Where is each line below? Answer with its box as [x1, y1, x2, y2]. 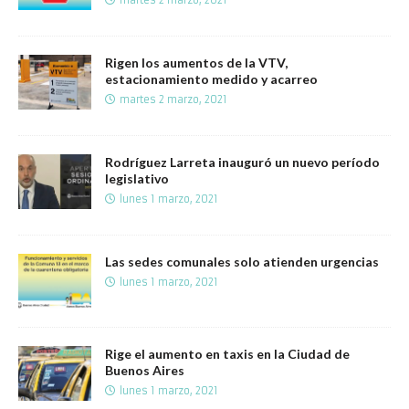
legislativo [105, 170, 169, 186]
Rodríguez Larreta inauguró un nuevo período [105, 153, 380, 170]
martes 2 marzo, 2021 [120, 92, 227, 106]
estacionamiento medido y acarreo [105, 70, 318, 87]
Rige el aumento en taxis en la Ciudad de [105, 345, 350, 362]
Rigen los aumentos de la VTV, [105, 54, 288, 70]
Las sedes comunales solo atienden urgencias [105, 253, 379, 269]
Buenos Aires [105, 362, 184, 378]
